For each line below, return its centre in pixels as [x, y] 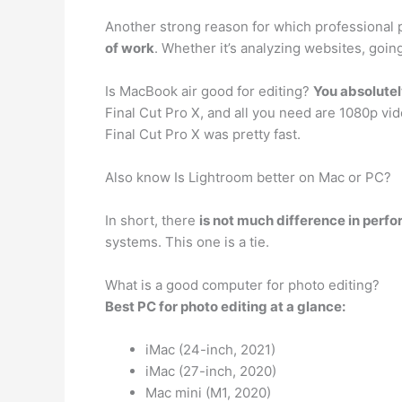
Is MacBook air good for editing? [209, 91]
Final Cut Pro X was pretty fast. [203, 134]
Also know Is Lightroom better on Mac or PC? [248, 177]
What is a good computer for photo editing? [242, 285]
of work [130, 48]
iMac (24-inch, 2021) [210, 350]
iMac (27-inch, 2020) [211, 371]
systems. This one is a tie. [187, 242]
